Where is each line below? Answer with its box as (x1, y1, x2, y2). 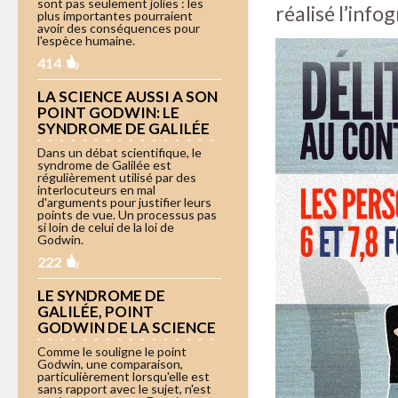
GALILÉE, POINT (37, 301, 154, 321)
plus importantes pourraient (37, 7, 193, 23)
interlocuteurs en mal (37, 181, 155, 197)
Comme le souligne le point (37, 343, 187, 359)
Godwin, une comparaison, (37, 355, 183, 371)
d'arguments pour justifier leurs (37, 194, 211, 210)
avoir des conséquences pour (37, 20, 200, 36)
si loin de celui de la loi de (37, 219, 174, 235)
